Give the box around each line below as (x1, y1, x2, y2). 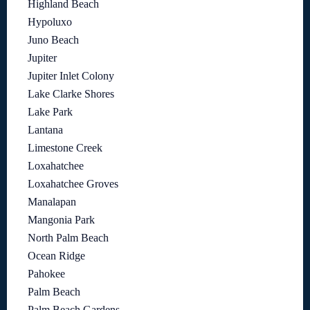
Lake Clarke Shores (28, 88, 114, 100)
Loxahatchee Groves (28, 178, 118, 190)
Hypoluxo (28, 16, 72, 28)
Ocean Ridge (28, 250, 85, 262)
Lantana (28, 124, 63, 136)
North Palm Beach (28, 232, 109, 244)
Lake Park (28, 106, 73, 118)
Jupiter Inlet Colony (28, 70, 114, 82)
